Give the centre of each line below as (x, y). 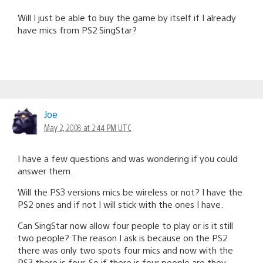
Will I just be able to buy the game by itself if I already (127, 17)
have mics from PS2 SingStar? (77, 29)
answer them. (45, 170)
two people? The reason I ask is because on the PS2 (122, 237)
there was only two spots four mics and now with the (125, 249)
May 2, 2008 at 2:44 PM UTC (88, 127)
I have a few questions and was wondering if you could (128, 158)
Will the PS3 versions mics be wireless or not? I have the (130, 191)
